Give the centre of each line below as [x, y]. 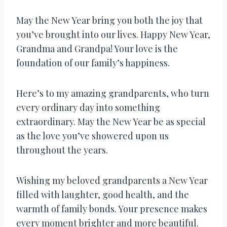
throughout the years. [62, 150]
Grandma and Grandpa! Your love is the [97, 48]
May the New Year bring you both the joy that [109, 20]
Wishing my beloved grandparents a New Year [112, 180]
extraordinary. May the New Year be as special [111, 121]
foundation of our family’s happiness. [93, 63]
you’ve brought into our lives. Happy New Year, [113, 34]
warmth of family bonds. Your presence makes [112, 209]
